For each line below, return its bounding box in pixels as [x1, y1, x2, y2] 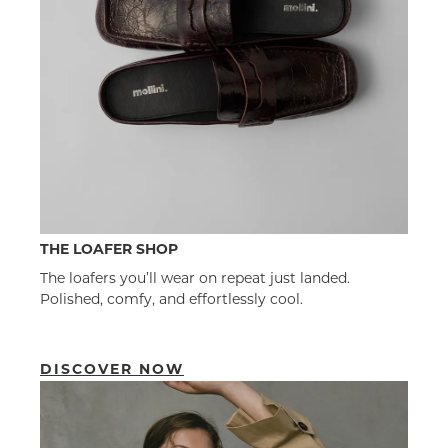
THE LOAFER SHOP [40, 239, 178, 258]
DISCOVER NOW [40, 359, 184, 378]
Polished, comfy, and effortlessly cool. [40, 289, 303, 308]
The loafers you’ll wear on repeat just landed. [40, 268, 350, 287]
